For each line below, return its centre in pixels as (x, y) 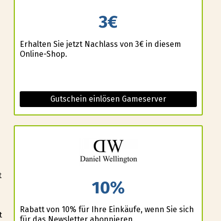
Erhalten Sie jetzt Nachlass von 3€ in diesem (100, 44)
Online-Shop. (43, 54)
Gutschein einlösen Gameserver (108, 99)
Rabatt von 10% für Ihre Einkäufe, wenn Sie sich (107, 210)
